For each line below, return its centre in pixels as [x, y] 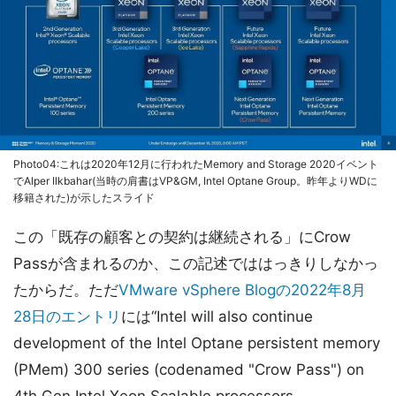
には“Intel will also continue [217, 317]
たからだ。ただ [66, 290]
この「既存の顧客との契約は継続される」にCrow [182, 237]
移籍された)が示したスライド [84, 198]
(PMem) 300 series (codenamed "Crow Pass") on [189, 370]
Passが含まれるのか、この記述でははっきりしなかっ [196, 264]
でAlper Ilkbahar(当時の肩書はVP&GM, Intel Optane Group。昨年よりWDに [195, 181]
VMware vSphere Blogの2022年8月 [242, 290]
